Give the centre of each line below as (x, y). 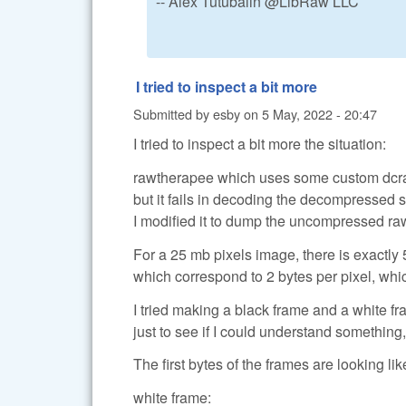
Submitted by (173, 113)
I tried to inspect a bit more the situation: (260, 144)
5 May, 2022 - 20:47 (319, 113)
